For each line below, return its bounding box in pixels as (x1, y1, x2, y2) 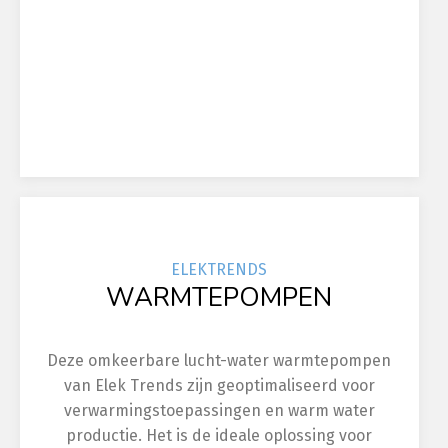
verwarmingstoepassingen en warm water (63, 401, 375, 420)
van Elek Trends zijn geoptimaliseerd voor (63, 376, 375, 395)
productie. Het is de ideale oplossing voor (66, 426, 373, 445)
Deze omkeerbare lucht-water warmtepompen (47, 351, 392, 370)
